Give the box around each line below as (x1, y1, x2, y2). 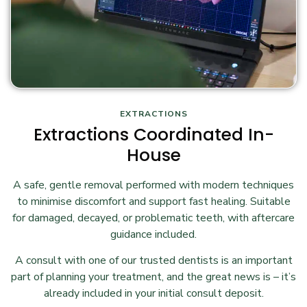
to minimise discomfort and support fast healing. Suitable (16, 193, 291, 209)
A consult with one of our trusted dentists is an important (14, 253, 293, 269)
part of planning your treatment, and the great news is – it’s (11, 269, 296, 285)
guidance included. (110, 226, 197, 242)
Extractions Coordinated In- (33, 122, 274, 147)
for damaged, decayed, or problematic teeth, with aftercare (12, 210, 295, 225)
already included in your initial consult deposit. (43, 286, 264, 302)
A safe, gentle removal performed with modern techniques (13, 177, 294, 193)
